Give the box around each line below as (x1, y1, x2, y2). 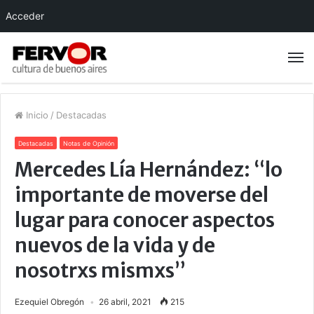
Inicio (23, 109, 48, 121)
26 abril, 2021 (99, 296, 151, 308)
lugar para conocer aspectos (15, 207, 275, 233)
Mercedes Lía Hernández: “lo (15, 157, 282, 183)
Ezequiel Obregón (15, 296, 84, 308)
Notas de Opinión (63, 139, 114, 148)
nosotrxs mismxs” (15, 258, 186, 284)
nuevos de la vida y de (15, 233, 215, 259)
